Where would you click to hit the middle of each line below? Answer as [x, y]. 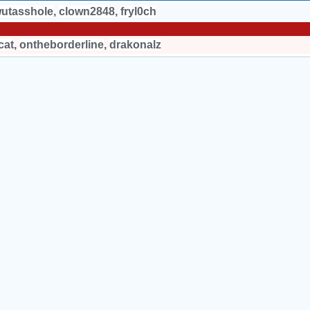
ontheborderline [62, 45]
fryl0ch [138, 11]
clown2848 [87, 11]
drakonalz [135, 45]
